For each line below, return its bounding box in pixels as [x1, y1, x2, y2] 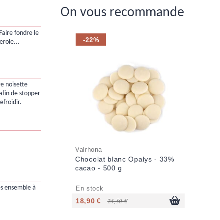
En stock [76, 185, 104, 192]
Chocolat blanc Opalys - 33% [75, 155, 174, 164]
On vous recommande [60, 6, 184, 20]
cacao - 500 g [75, 164, 123, 172]
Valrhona [75, 146, 103, 154]
